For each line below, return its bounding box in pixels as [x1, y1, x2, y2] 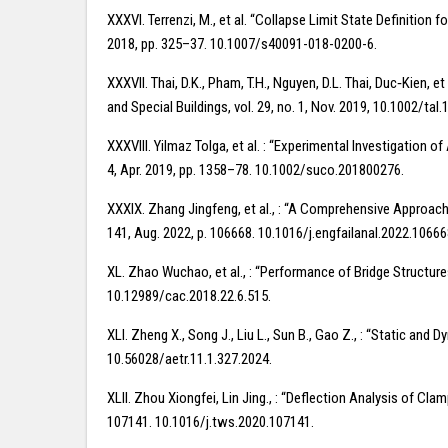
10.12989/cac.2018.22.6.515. [107, 287, 271, 305]
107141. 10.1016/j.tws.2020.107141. [107, 413, 314, 431]
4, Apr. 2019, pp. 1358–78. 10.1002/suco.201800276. [107, 161, 404, 179]
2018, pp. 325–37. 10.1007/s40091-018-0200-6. [107, 35, 377, 53]
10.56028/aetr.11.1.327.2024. [107, 350, 272, 368]
